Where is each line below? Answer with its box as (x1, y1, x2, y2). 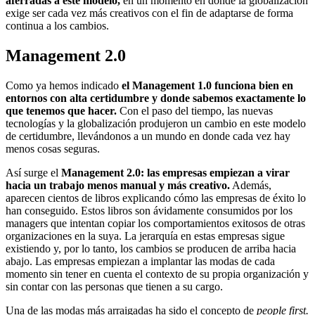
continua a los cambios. (6, 20, 109, 32)
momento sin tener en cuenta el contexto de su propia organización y (6, 268, 309, 281)
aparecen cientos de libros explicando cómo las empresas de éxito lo (6, 192, 306, 205)
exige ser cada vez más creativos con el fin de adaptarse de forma (6, 7, 293, 20)
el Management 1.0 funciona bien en (122, 79, 293, 92)
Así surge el (6, 167, 61, 179)
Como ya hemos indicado (6, 79, 122, 92)
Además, (230, 179, 271, 192)
